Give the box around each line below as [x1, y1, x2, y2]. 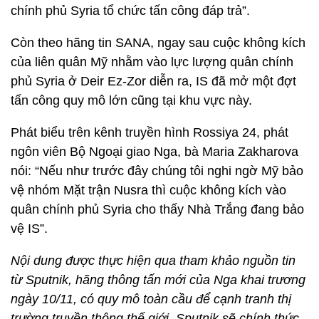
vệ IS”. [11, 221, 51, 236]
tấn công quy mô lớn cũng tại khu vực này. [11, 93, 256, 108]
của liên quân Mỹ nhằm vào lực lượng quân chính [11, 55, 293, 69]
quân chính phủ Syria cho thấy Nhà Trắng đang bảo [11, 202, 304, 216]
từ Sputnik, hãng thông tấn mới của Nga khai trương [11, 273, 305, 287]
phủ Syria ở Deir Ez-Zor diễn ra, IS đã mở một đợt [11, 74, 296, 88]
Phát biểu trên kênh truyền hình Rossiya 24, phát [11, 125, 288, 140]
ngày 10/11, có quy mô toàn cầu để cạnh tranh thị [11, 292, 291, 306]
